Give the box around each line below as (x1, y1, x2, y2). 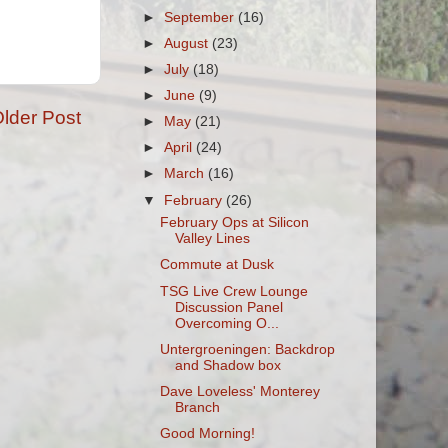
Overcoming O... (174, 315, 279, 331)
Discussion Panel (174, 299, 283, 315)
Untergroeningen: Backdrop (159, 341, 335, 357)
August (164, 35, 213, 51)
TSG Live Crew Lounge (159, 283, 308, 299)
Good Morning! (159, 425, 255, 441)
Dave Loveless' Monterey (159, 383, 320, 399)
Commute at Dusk (159, 257, 274, 273)
